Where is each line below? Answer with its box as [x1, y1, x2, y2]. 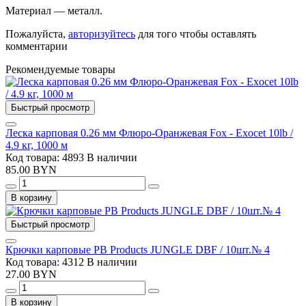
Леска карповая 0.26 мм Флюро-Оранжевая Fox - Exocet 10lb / [5, 126, 293, 139]
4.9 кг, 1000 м [5, 139, 68, 151]
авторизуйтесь [68, 27, 135, 40]
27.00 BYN [5, 268, 57, 280]
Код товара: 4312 [5, 255, 87, 268]
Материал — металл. [5, 4, 102, 16]
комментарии [5, 40, 68, 52]
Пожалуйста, [5, 27, 68, 40]
